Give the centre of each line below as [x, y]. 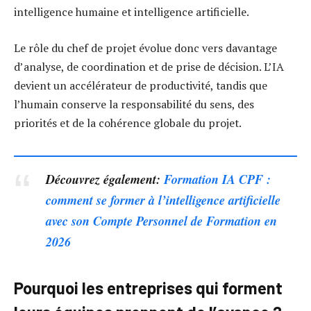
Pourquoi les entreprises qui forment [148, 288]
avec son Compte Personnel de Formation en [162, 220]
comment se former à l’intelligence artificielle [163, 200]
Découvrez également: [105, 179]
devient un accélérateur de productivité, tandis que [141, 85]
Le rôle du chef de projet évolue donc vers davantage [145, 48]
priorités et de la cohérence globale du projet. [128, 123]
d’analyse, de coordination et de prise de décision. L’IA [149, 66]
